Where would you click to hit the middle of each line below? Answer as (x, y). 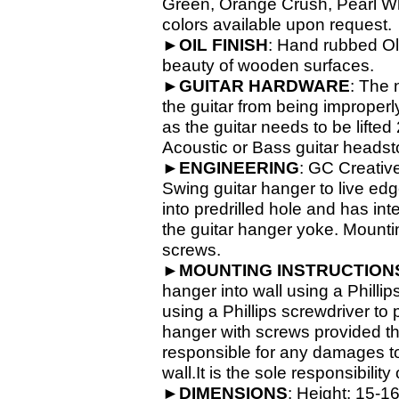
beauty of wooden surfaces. (268, 65)
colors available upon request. (277, 24)
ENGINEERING (239, 168)
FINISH (240, 45)
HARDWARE (299, 86)
